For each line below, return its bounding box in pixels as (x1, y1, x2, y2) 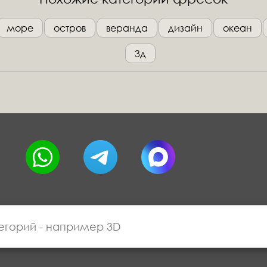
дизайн (168, 21, 203, 34)
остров (54, 21, 86, 34)
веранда (106, 21, 148, 34)
